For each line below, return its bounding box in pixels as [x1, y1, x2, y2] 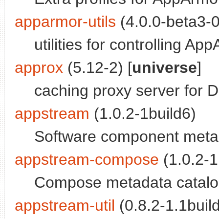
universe [132, 59, 197, 77]
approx [15, 59, 63, 77]
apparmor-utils [15, 13, 116, 31]
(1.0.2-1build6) [89, 105, 196, 123]
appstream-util [15, 197, 115, 215]
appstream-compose [15, 151, 159, 169]
